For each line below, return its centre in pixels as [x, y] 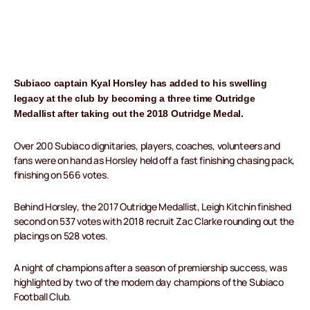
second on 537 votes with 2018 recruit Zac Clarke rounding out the [154, 221]
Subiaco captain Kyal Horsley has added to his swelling [140, 83]
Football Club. [43, 297]
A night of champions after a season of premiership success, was [151, 268]
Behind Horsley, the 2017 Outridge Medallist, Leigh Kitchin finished [153, 207]
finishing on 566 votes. [62, 175]
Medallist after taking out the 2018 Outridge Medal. [129, 114]
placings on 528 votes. [61, 236]
